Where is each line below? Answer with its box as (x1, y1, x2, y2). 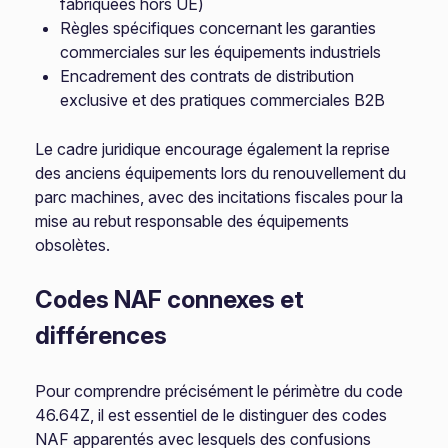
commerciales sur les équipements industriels (60, 42, 382, 62)
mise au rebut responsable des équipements (35, 211, 350, 231)
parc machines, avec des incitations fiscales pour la (35, 187, 404, 207)
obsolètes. (35, 235, 111, 255)
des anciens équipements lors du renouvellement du (35, 163, 407, 183)
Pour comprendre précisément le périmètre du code (35, 381, 404, 401)
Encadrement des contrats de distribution (60, 66, 355, 86)
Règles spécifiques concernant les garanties (60, 18, 377, 38)
